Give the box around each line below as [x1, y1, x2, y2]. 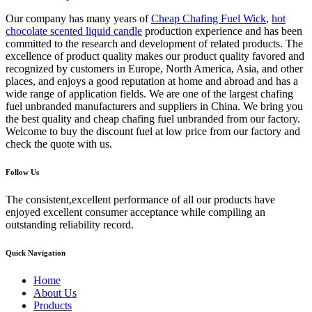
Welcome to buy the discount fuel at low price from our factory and [6, 125, 300, 137]
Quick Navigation [6, 248, 65, 257]
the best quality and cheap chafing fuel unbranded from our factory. [6, 112, 300, 125]
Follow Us [6, 167, 39, 176]
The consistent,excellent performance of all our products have [6, 193, 275, 205]
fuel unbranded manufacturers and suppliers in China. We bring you [6, 100, 303, 112]
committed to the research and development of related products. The [6, 37, 303, 49]
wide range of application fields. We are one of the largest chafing [6, 87, 293, 100]
